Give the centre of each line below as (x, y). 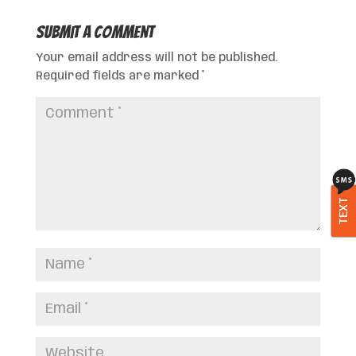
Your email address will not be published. (156, 58)
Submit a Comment (95, 32)
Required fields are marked (118, 76)
